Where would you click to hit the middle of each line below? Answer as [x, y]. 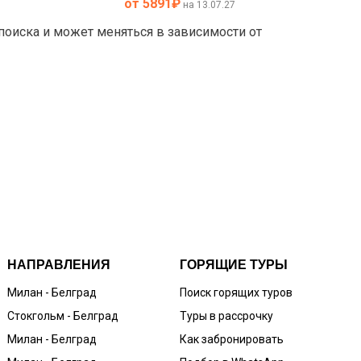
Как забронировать [231, 340]
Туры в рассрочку [226, 316]
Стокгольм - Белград [63, 316]
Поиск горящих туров [236, 293]
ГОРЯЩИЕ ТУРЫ [233, 265]
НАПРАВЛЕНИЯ [59, 265]
